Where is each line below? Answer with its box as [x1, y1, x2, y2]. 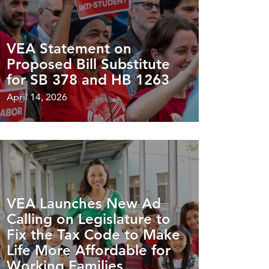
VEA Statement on [7, 39, 131, 57]
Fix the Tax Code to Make [7, 225, 180, 243]
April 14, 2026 [7, 91, 67, 103]
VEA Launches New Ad [7, 194, 161, 212]
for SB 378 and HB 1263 [7, 70, 169, 88]
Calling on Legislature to [7, 210, 171, 228]
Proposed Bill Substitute [7, 55, 170, 73]
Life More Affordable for [7, 241, 171, 259]
